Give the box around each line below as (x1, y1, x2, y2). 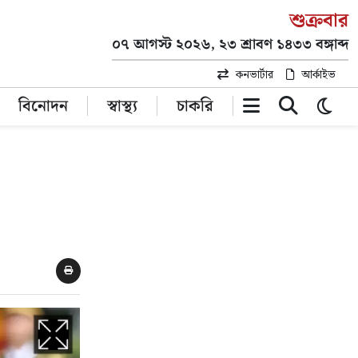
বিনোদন (18, 93, 68, 119)
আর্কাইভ (301, 66, 336, 84)
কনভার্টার (236, 66, 273, 84)
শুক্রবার (289, 6, 348, 36)
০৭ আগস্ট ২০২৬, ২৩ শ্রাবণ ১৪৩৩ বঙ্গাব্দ (112, 33, 348, 56)
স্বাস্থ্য (106, 93, 137, 119)
